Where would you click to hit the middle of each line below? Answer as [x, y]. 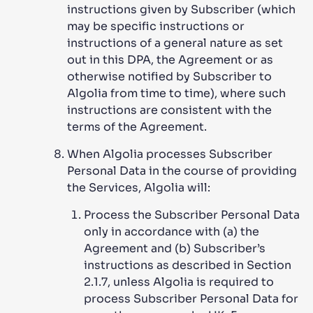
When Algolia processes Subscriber [170, 154]
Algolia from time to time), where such [176, 93]
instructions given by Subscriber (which [181, 9]
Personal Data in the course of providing [182, 171]
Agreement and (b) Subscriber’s [175, 248]
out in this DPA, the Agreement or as [170, 60]
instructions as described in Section [188, 265]
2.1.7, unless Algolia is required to [179, 282]
